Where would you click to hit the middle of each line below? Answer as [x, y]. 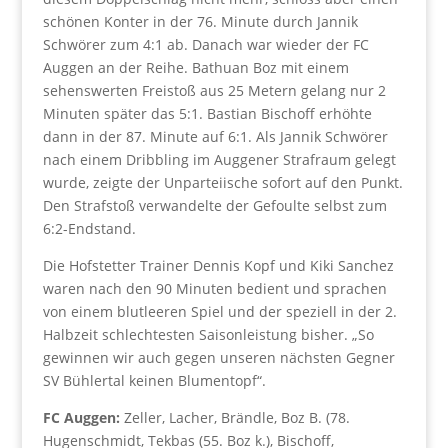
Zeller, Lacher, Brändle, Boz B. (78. [236, 417]
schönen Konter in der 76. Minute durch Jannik [200, 21]
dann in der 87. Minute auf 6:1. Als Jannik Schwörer [215, 136]
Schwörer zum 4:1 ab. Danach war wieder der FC [205, 44]
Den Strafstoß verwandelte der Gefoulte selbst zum [214, 205]
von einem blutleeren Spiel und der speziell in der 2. [219, 311]
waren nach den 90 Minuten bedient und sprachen [214, 288]
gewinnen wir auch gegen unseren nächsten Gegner [218, 357]
